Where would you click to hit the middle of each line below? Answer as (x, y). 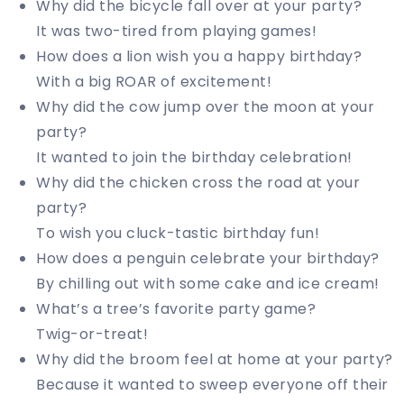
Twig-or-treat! (92, 335)
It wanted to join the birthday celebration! (194, 158)
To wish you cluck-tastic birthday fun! (178, 234)
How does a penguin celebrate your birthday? (208, 259)
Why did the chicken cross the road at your (198, 183)
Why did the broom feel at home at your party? (215, 360)
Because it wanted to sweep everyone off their (212, 385)
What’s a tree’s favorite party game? (176, 309)
